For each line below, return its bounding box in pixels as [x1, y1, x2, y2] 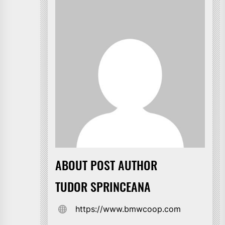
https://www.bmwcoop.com [75, 203, 181, 214]
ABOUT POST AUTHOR [55, 155, 157, 174]
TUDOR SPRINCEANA [55, 177, 151, 195]
